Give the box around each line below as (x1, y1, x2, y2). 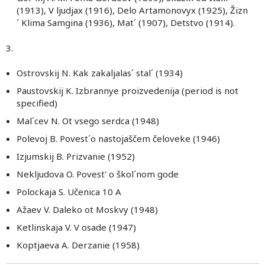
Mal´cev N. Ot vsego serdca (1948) (17, 115, 159, 127)
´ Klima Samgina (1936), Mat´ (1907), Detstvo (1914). (17, 17, 235, 28)
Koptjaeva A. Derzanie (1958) (17, 239, 140, 251)
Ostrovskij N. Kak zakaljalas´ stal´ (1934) (17, 67, 183, 79)
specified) (17, 97, 57, 109)
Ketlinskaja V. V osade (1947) (17, 221, 136, 233)
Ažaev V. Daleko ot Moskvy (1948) (17, 203, 158, 215)
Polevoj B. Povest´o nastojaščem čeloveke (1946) (17, 132, 220, 144)
